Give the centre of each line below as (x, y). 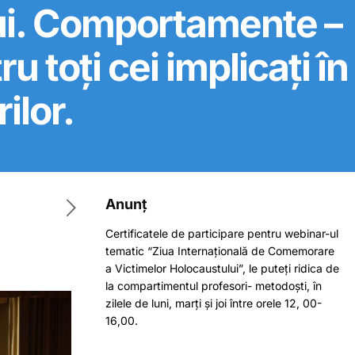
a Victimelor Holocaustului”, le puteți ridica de (222, 268)
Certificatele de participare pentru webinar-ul (222, 233)
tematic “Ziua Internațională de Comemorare (220, 251)
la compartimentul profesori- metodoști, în (214, 286)
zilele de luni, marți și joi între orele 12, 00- (214, 303)
